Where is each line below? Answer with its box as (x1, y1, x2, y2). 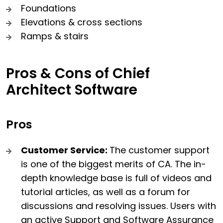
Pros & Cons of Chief (6, 63, 150, 83)
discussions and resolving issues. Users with (21, 199, 216, 212)
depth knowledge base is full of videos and (21, 171, 212, 184)
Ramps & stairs (21, 29, 89, 42)
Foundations (21, 1, 76, 14)
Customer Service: (21, 143, 110, 156)
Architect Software (6, 80, 137, 100)
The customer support (110, 143, 210, 156)
